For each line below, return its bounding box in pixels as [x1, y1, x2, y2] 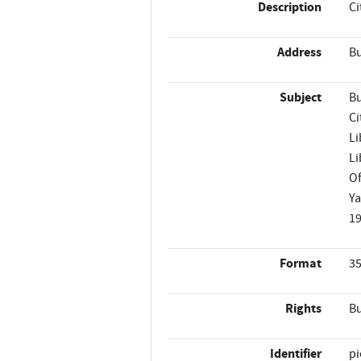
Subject [280, 89, 322, 106]
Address [277, 44, 322, 61]
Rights [285, 300, 322, 317]
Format [280, 255, 322, 272]
